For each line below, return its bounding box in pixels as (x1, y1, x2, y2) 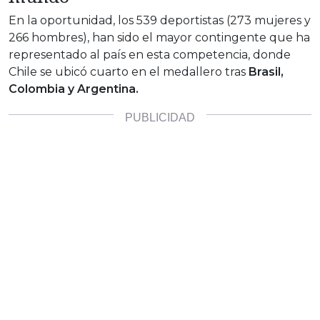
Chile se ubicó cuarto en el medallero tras (9, 64, 249, 79)
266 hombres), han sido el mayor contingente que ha (9, 30, 310, 44)
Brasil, (249, 64, 284, 79)
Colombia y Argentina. (9, 81, 139, 96)
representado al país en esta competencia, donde (9, 47, 291, 61)
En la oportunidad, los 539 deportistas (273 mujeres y (9, 13, 311, 27)
